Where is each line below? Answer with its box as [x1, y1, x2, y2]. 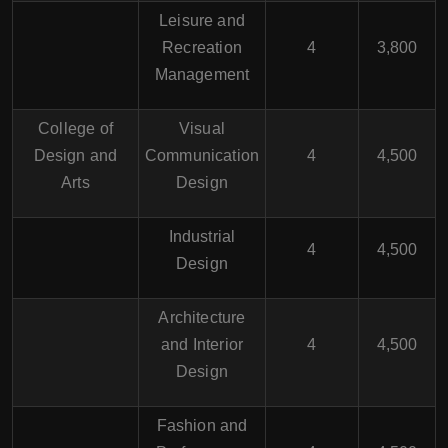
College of [38, 120, 113, 137]
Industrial [168, 228, 236, 245]
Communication [144, 147, 260, 164]
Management [154, 66, 250, 83]
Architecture [158, 309, 246, 326]
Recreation [162, 39, 242, 56]
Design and [33, 147, 118, 164]
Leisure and [159, 12, 245, 29]
